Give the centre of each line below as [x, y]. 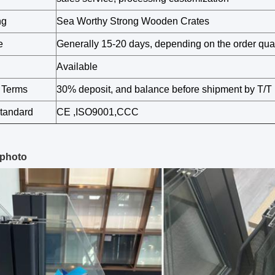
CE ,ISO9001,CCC [98, 112]
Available [77, 67]
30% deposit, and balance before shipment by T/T [164, 89]
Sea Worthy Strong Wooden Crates [133, 21]
